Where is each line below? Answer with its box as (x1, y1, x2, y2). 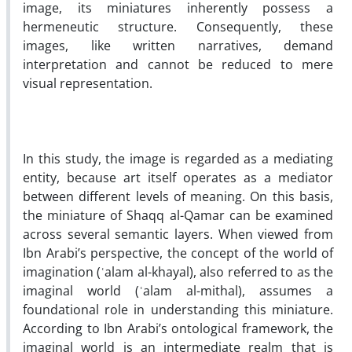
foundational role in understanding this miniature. (23, 300, 333, 318)
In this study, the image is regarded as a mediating (23, 149, 333, 167)
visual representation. (23, 74, 152, 92)
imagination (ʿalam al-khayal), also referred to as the (23, 262, 333, 280)
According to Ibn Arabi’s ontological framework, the (23, 319, 333, 337)
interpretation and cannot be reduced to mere (23, 55, 333, 73)
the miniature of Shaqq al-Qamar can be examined (23, 206, 333, 224)
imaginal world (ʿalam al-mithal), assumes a (23, 281, 333, 299)
